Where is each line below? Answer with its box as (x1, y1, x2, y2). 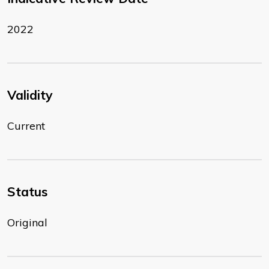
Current (7, 119, 45, 133)
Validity (7, 87, 53, 103)
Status (7, 184, 47, 200)
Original (7, 216, 47, 230)
